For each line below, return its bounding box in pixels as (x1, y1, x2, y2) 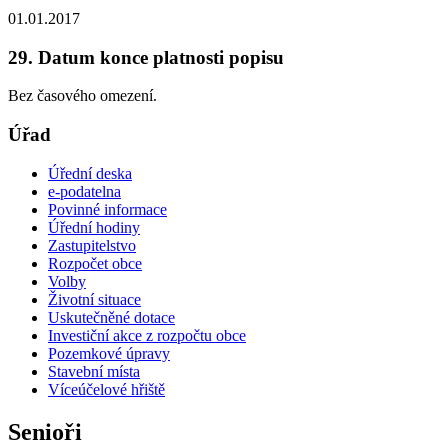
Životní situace (48, 290, 141, 308)
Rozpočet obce (48, 254, 142, 272)
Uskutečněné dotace (48, 308, 175, 326)
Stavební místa (48, 362, 140, 380)
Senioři (8, 418, 82, 445)
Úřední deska (48, 164, 132, 182)
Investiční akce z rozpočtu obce (48, 326, 246, 344)
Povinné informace (48, 200, 167, 218)
